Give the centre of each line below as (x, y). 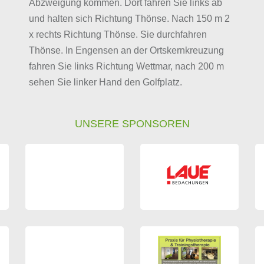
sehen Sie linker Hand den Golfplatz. (105, 82)
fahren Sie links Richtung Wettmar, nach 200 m (126, 67)
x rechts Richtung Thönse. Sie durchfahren (118, 35)
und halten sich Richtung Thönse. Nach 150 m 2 (129, 19)
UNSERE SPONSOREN (132, 124)
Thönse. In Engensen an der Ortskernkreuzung (126, 51)
